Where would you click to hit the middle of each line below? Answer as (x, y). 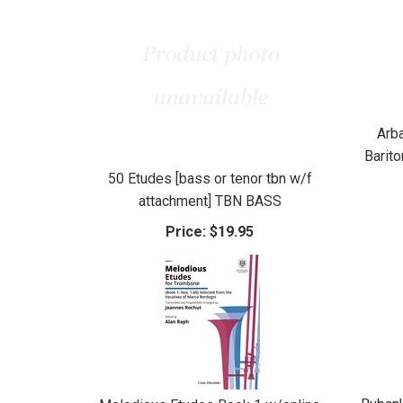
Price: (186, 231)
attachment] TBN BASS (210, 201)
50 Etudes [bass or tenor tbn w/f (210, 178)
